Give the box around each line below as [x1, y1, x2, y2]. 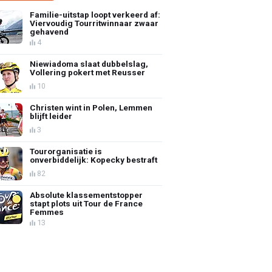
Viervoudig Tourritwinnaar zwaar [30, 18, 159, 28]
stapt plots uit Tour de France [30, 198, 143, 208]
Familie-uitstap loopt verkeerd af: [30, 9, 161, 19]
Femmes [30, 206, 64, 217]
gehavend [30, 26, 69, 36]
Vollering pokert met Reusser [30, 67, 146, 77]
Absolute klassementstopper [30, 189, 143, 200]
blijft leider [30, 110, 73, 121]
